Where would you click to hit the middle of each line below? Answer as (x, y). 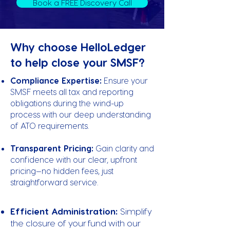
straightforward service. (54, 182)
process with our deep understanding (81, 114)
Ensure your (125, 80)
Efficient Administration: (65, 211)
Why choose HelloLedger (78, 47)
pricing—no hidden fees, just (62, 171)
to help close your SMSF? (78, 62)
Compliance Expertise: (56, 80)
